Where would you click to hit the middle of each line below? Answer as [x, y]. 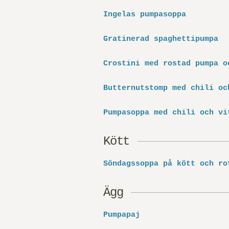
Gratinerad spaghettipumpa [161, 39]
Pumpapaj [122, 215]
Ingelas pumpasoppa [145, 15]
